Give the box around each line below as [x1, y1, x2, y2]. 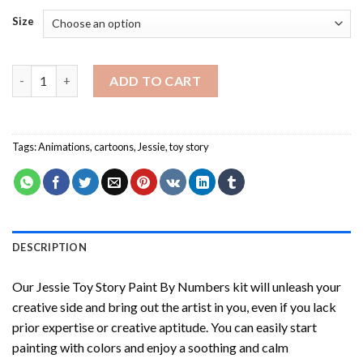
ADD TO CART [109, 72, 202, 88]
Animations [38, 139, 90, 153]
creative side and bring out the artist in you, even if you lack [12, 298, 336, 314]
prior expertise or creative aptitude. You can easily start [12, 318, 317, 335]
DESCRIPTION [12, 240, 87, 254]
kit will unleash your [230, 278, 341, 294]
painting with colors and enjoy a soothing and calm [12, 339, 288, 355]
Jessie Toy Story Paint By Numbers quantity [11, 66, 253, 80]
